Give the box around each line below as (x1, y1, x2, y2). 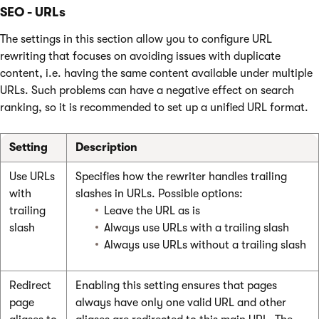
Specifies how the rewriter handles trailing (75, 170, 287, 184)
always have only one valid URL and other (75, 296, 286, 310)
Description (75, 141, 137, 155)
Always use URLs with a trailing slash (104, 221, 289, 235)
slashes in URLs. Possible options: (75, 187, 243, 201)
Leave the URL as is (104, 204, 200, 218)
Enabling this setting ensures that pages (75, 279, 277, 293)
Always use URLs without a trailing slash (104, 239, 306, 252)
